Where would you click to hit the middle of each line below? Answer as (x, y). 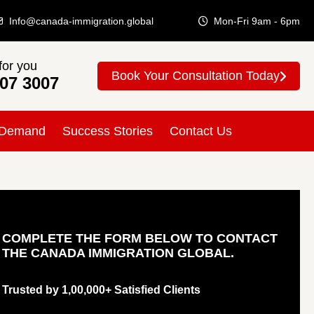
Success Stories (108, 131)
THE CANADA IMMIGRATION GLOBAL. (118, 253)
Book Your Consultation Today (195, 75)
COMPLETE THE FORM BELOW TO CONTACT (139, 238)
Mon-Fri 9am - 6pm (257, 21)
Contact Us (201, 131)
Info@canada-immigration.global (81, 21)
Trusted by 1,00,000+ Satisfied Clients (101, 289)
